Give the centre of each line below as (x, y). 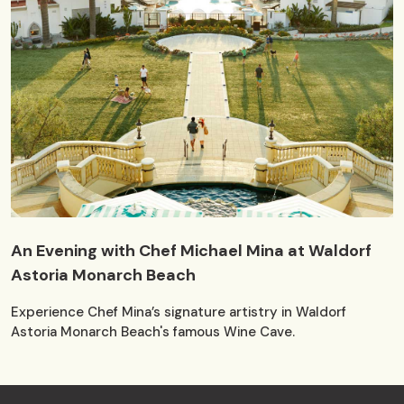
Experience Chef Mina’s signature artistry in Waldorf (179, 312)
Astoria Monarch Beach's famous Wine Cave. (153, 332)
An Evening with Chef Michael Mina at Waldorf (191, 251)
